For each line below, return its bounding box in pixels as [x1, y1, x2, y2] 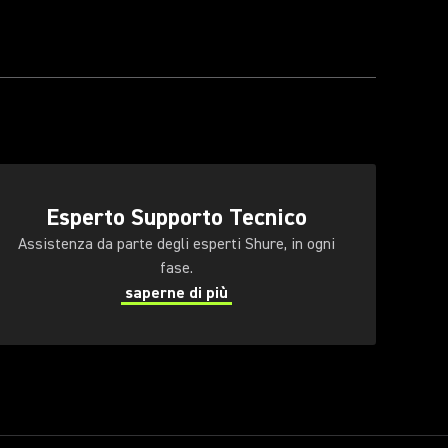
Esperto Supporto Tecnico [45, 202, 307, 233]
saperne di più [124, 283, 228, 303]
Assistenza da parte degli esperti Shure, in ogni [17, 234, 335, 254]
